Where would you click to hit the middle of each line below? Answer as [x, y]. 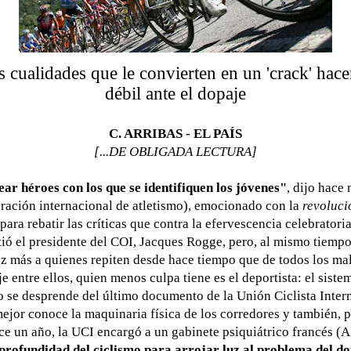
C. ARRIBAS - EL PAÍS [175, 133]
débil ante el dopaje [175, 93]
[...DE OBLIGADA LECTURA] [175, 151]
